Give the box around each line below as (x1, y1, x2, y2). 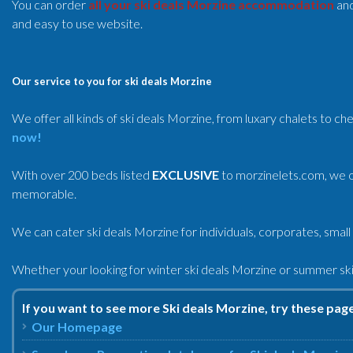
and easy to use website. (12, 16, 143, 31)
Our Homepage (32, 319, 122, 334)
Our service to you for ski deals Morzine (12, 75, 212, 87)
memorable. (12, 186, 76, 201)
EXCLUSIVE (152, 167, 219, 182)
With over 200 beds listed (12, 167, 152, 182)
